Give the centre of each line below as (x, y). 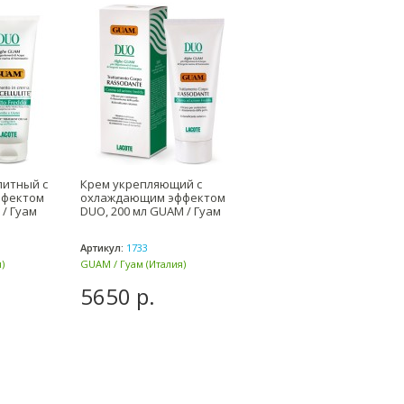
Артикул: (102, 248)
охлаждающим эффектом (153, 197)
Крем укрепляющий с (141, 184)
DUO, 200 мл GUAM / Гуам (151, 211)
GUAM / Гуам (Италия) (133, 264)
